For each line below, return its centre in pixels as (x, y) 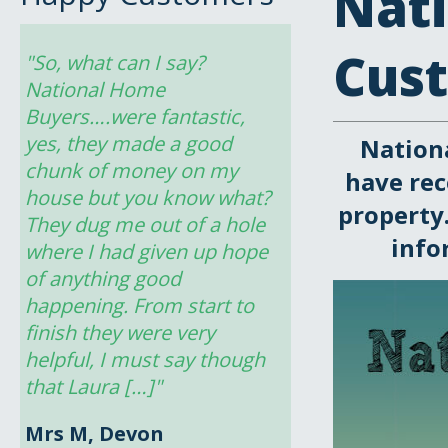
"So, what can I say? (115, 62)
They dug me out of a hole (145, 224)
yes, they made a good (128, 143)
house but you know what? (148, 197)
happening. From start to (139, 305)
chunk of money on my (131, 170)
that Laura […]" (93, 386)
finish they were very (120, 332)
